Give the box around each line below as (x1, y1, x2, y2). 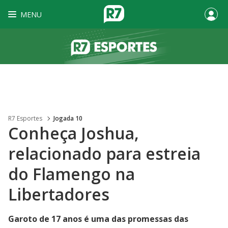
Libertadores (8, 183, 109, 205)
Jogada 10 (53, 114, 82, 123)
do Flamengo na (8, 163, 135, 185)
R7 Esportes (8, 114, 42, 123)
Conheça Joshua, (8, 122, 139, 144)
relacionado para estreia (8, 142, 201, 164)
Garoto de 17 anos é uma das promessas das (8, 213, 188, 224)
